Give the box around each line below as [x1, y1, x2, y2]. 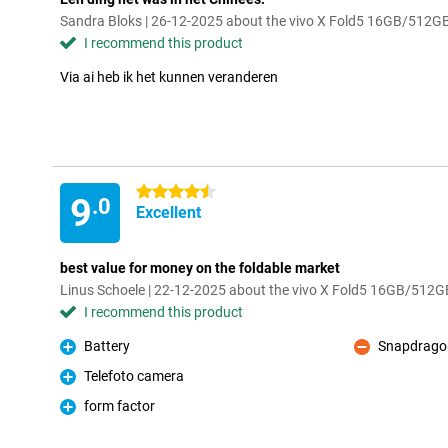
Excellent [136, 203, 201, 222]
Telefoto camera [84, 368, 184, 384]
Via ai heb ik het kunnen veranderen [60, 69, 278, 85]
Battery [84, 338, 130, 354]
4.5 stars [136, 184, 191, 200]
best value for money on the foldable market [60, 260, 340, 276]
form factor [84, 398, 155, 414]
